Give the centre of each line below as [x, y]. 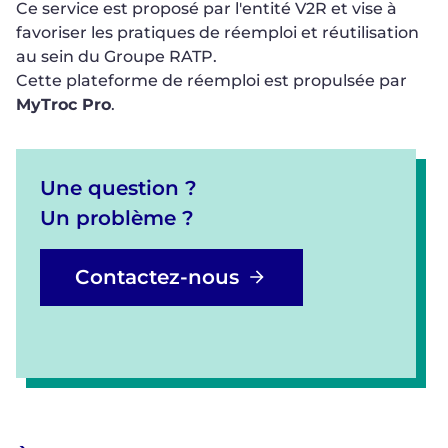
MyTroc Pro [63, 104]
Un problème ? [117, 217]
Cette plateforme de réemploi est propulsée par [211, 80]
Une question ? [118, 187]
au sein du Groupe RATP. [116, 56]
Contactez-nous [157, 277]
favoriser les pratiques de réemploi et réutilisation [217, 32]
